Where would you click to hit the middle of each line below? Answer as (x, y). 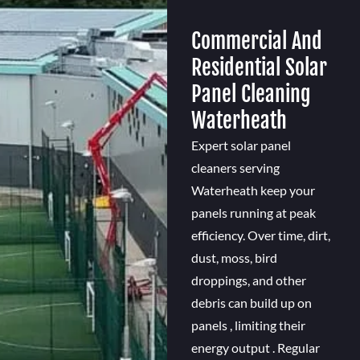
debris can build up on (251, 303)
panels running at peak (253, 213)
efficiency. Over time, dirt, (260, 235)
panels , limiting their (248, 325)
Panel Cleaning (251, 94)
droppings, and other (248, 280)
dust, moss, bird (234, 258)
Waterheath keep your (253, 190)
